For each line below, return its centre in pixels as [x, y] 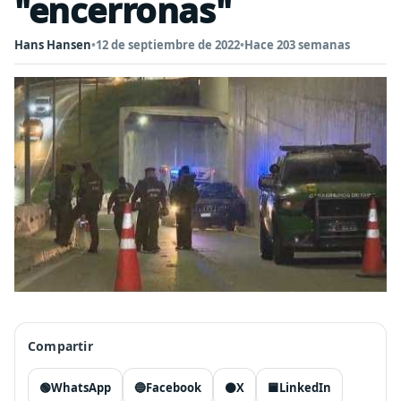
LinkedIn [305, 388]
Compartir [60, 346]
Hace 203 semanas [297, 45]
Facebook [174, 388]
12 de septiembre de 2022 [168, 45]
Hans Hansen [53, 45]
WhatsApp [81, 388]
